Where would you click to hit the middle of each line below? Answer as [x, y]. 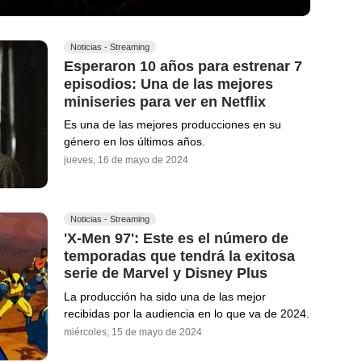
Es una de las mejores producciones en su [173, 125]
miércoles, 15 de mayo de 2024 [133, 333]
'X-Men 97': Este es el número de [176, 238]
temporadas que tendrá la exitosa [179, 256]
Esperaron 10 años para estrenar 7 [183, 66]
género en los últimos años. [135, 142]
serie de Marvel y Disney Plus [166, 274]
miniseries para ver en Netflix [165, 101]
